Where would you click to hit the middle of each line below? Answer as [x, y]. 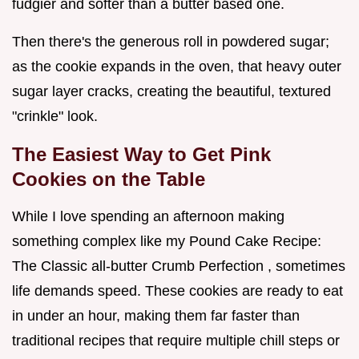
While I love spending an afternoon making [148, 217]
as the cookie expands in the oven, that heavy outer [177, 67]
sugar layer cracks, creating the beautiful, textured [171, 92]
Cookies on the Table [109, 179]
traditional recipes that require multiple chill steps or [176, 341]
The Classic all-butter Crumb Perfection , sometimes [179, 266]
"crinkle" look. [55, 117]
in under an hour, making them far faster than [156, 316]
